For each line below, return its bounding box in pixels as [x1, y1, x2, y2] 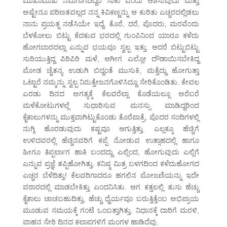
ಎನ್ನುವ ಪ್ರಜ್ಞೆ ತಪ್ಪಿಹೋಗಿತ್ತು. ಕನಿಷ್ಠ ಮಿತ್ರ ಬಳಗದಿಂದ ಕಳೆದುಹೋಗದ [22, 160, 200, 168]
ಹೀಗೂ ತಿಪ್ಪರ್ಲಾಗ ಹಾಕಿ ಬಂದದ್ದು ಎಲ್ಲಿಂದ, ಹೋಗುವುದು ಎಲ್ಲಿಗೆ [22, 148, 200, 157]
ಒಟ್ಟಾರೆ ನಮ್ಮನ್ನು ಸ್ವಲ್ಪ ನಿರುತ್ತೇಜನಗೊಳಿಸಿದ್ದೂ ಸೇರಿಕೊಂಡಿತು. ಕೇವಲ [22, 78, 200, 87]
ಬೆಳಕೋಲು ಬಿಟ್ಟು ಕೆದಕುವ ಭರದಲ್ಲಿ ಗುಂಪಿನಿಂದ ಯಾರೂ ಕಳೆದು [22, 31, 200, 40]
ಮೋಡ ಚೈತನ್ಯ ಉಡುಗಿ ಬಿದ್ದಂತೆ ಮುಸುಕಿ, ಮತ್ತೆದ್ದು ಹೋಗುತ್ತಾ [22, 66, 200, 75]
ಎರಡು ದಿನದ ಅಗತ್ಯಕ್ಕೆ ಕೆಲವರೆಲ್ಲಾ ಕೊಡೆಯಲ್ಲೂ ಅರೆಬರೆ [22, 90, 200, 98]
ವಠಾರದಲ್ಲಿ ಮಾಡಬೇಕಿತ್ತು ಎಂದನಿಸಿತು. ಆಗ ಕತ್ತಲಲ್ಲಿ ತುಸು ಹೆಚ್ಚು [22, 183, 200, 192]
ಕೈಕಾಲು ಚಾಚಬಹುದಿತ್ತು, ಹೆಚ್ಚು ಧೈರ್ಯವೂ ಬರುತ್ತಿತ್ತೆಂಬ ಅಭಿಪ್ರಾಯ [22, 195, 200, 203]
